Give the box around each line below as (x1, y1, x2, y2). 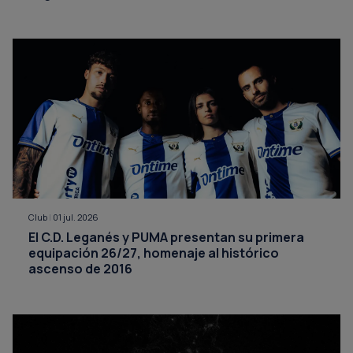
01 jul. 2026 (53, 210, 98, 223)
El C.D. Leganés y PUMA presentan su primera (28, 228, 304, 246)
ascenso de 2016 (28, 259, 132, 277)
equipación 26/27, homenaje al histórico (28, 243, 279, 262)
